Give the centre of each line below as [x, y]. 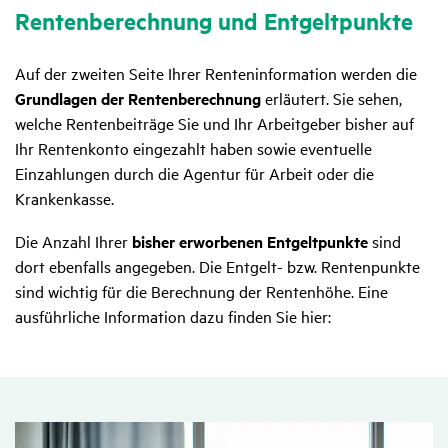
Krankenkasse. [66, 198]
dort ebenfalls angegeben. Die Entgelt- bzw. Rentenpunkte [217, 266]
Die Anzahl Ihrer [73, 241]
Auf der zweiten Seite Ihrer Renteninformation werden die [216, 73]
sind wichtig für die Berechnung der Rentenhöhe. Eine [201, 291]
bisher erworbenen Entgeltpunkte [250, 242]
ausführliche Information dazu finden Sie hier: [173, 316]
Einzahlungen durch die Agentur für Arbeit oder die [194, 173]
